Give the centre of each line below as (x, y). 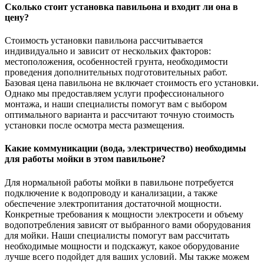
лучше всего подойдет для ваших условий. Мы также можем (127, 256)
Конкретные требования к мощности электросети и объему (124, 214)
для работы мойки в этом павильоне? (85, 159)
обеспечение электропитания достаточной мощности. (113, 203)
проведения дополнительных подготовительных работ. (116, 72)
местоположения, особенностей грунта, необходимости (116, 62)
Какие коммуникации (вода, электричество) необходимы (126, 148)
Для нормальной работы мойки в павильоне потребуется (119, 182)
